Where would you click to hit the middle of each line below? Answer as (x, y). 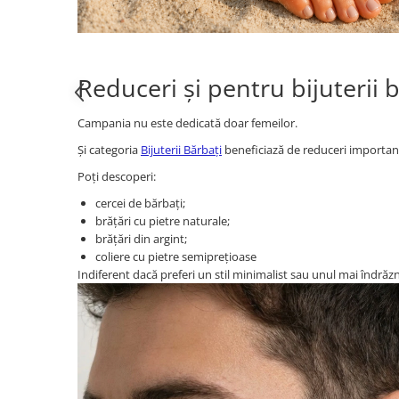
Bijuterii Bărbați (181, 150)
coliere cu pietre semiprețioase (176, 256)
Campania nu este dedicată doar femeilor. (187, 123)
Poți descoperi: (117, 176)
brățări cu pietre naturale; (163, 221)
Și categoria (109, 150)
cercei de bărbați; (140, 203)
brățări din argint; (141, 239)
